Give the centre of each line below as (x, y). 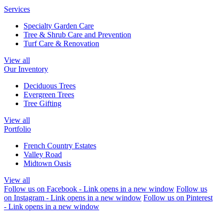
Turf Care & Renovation (61, 43)
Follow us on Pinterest (178, 197)
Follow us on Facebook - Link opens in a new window (89, 189)
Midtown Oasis (47, 163)
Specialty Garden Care (59, 26)
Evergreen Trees (49, 94)
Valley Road (43, 154)
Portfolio (17, 129)
